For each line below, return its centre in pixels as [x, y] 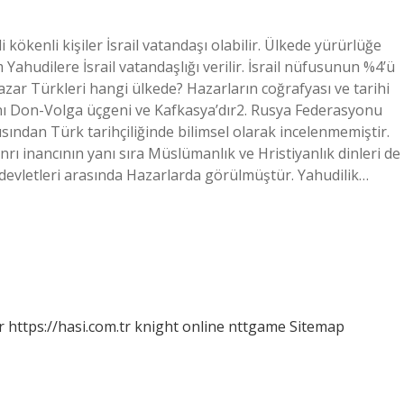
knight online [179, 326]
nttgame [257, 326]
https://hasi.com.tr [69, 326]
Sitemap [317, 326]
